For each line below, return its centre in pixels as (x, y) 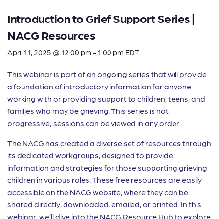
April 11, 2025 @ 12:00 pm (49, 52)
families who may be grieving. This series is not (88, 111)
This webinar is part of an (52, 74)
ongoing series (123, 74)
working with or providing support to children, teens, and (106, 99)
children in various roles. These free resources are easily (105, 180)
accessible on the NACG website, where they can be (98, 192)
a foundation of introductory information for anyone (99, 86)
